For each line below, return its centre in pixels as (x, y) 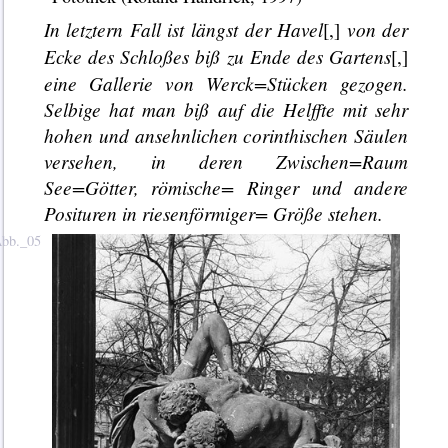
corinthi (274, 135)
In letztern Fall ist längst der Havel (183, 29)
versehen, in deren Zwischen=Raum (226, 161)
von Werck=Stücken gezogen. (280, 83)
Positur (70, 213)
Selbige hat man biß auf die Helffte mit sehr (226, 109)
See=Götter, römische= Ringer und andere (226, 187)
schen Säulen (356, 135)
